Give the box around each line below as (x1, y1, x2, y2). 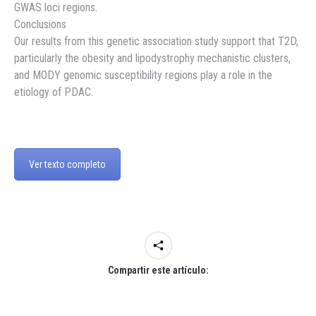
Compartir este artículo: (107, 264, 209, 276)
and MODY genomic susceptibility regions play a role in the (14, 68, 272, 83)
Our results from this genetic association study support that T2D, (14, 35, 298, 49)
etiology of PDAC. (14, 85, 93, 99)
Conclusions (14, 18, 66, 32)
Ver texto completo (29, 159, 106, 171)
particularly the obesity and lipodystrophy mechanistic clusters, (14, 51, 291, 66)
